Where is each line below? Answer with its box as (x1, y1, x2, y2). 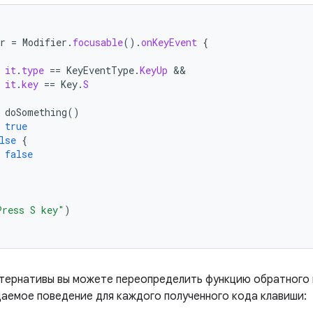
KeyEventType (66, 64, 134, 77)
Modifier (22, 36, 67, 49)
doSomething (5, 105, 67, 119)
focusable (73, 36, 123, 49)
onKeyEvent (141, 36, 197, 49)
